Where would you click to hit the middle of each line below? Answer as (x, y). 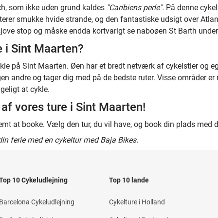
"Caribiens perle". (135, 8)
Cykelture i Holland (137, 202)
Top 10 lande (129, 180)
